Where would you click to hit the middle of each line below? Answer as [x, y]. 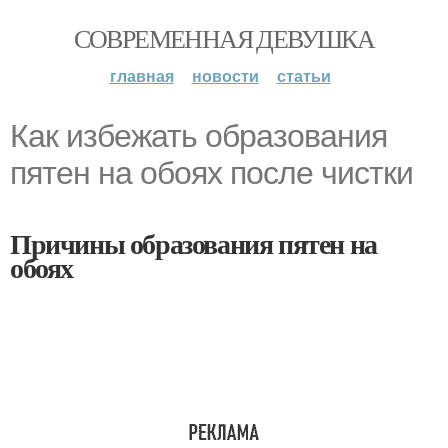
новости [225, 75]
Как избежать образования [198, 136]
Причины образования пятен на [193, 243]
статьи [303, 75]
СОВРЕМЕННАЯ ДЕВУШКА [224, 38]
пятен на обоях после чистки [211, 173]
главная [141, 75]
